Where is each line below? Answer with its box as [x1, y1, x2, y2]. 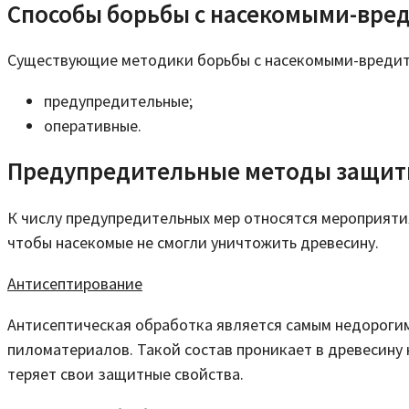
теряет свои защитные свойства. [7, 362, 244, 384]
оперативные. [44, 114, 142, 136]
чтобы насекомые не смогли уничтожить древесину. [7, 231, 379, 253]
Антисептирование [7, 272, 142, 294]
